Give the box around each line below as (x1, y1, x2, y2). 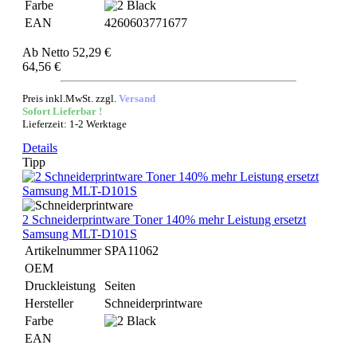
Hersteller (25, 296, 73, 310)
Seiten (104, 279, 135, 292)
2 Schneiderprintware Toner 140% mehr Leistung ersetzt (22, 213, 306, 226)
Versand (119, 92, 155, 104)
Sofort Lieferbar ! (22, 105, 102, 117)
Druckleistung (25, 279, 96, 292)
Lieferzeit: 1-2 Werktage (22, 118, 127, 130)
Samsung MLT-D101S (22, 227, 137, 241)
